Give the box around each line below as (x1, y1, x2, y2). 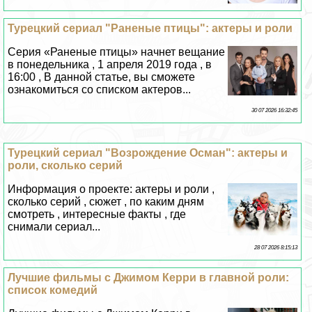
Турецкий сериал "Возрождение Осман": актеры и (8, 147, 288, 159)
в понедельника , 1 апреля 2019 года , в (8, 58, 212, 71)
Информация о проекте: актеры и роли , (8, 183, 215, 196)
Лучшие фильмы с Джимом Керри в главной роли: (8, 272, 290, 284)
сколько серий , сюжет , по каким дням (8, 196, 205, 208)
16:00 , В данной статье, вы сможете (8, 71, 196, 84)
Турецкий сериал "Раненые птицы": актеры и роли (8, 22, 293, 35)
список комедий (8, 284, 98, 297)
